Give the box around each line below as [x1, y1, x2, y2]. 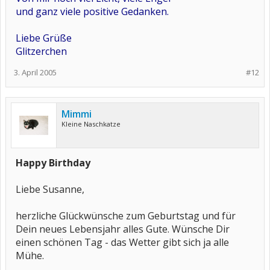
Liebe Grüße [16, 31, 72, 45]
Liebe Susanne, [16, 183, 84, 196]
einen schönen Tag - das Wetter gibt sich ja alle [16, 236, 229, 249]
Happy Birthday [16, 156, 90, 169]
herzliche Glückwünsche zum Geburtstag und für [16, 209, 236, 222]
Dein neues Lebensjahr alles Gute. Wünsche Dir [16, 222, 230, 236]
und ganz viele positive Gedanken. [16, 5, 169, 18]
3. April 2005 [14, 67, 57, 78]
